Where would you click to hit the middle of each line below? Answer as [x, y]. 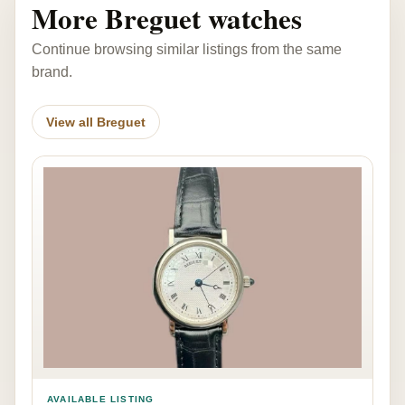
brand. [52, 71]
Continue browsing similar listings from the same [187, 49]
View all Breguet [96, 122]
